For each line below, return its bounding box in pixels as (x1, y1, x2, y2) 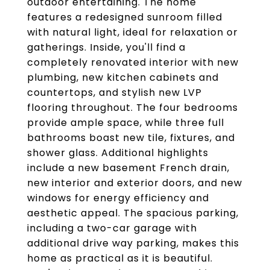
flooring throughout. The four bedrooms (27, 101, 238, 115)
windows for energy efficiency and (27, 191, 209, 205)
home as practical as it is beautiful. (27, 251, 213, 265)
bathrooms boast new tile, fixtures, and (27, 131, 235, 145)
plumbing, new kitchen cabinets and (27, 71, 219, 84)
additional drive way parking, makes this (27, 236, 239, 250)
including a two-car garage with (27, 221, 197, 235)
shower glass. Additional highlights (27, 146, 209, 160)
